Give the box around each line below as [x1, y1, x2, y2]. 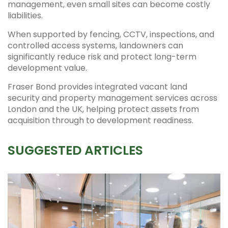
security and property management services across [8, 92, 217, 104]
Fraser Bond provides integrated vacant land [8, 80, 187, 93]
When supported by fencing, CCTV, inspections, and [8, 28, 214, 40]
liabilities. [8, 9, 43, 21]
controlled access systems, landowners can [8, 39, 183, 51]
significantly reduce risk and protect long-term [8, 50, 196, 63]
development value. [8, 62, 87, 74]
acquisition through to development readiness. [8, 114, 193, 126]
